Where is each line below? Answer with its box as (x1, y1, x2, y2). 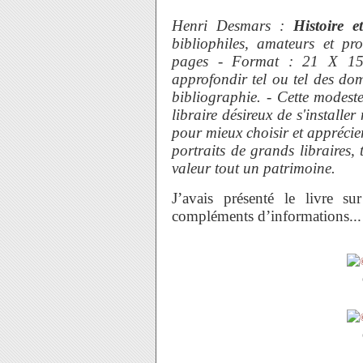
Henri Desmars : (172, 17, 294, 34)
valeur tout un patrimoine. (172, 160, 335, 177)
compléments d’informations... (172, 207, 361, 224)
